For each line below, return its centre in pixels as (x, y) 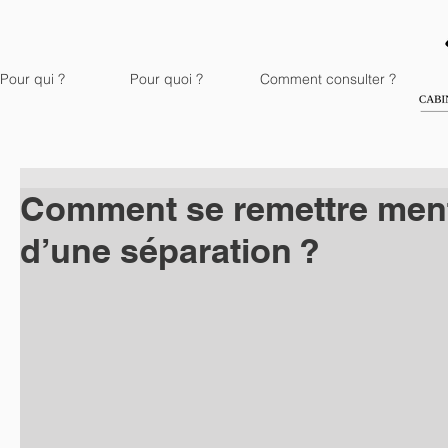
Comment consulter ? (328, 79)
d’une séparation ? (170, 250)
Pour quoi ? (166, 79)
